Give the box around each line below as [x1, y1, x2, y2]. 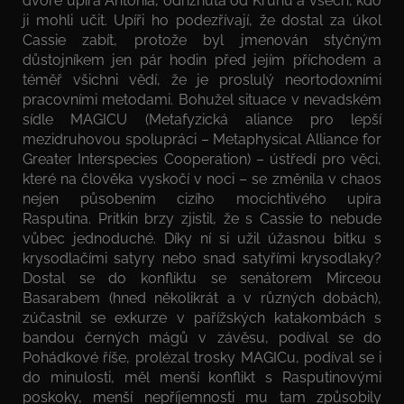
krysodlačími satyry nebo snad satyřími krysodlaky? [23, 249, 381, 267]
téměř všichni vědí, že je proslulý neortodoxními [23, 70, 381, 88]
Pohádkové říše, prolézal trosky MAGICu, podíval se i [23, 348, 381, 366]
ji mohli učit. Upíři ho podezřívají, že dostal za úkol [23, 11, 381, 29]
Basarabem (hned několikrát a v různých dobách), [23, 289, 381, 307]
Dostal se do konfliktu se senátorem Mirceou [23, 269, 381, 287]
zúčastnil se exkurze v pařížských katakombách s [23, 308, 381, 326]
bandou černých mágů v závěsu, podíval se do [23, 328, 381, 346]
